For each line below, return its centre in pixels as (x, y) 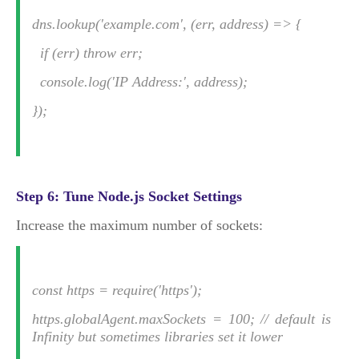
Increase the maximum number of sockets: (139, 225)
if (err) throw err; (87, 53)
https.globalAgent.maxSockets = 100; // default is (182, 319)
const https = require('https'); (117, 290)
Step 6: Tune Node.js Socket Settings (129, 196)
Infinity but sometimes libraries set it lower (157, 337)
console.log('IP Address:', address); (140, 82)
